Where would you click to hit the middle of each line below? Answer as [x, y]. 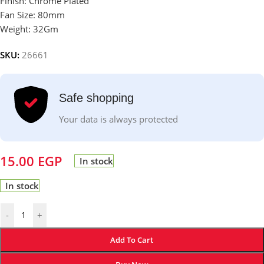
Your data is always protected [118, 119]
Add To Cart [132, 240]
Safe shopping [96, 98]
